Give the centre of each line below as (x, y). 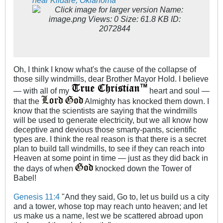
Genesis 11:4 (37, 196)
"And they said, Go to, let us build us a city (134, 196)
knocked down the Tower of (142, 168)
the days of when (44, 168)
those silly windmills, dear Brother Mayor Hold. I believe (111, 78)
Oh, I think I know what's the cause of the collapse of (105, 69)
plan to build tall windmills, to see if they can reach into (109, 148)
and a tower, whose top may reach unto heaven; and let (110, 206)
